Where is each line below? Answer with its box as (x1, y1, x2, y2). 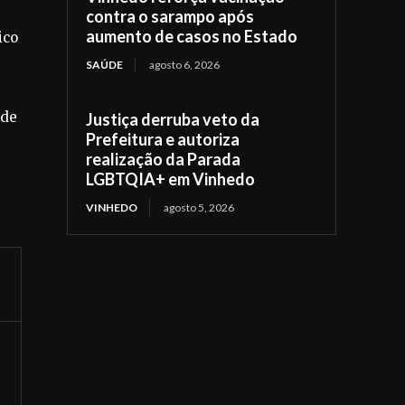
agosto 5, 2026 (164, 200, 235, 214)
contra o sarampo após (86, 5, 255, 26)
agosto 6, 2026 (149, 57, 221, 71)
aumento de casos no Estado (86, 25, 298, 46)
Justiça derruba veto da (86, 108, 260, 129)
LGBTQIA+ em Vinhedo (86, 168, 256, 189)
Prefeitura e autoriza (86, 128, 240, 149)
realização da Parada (86, 148, 241, 169)
